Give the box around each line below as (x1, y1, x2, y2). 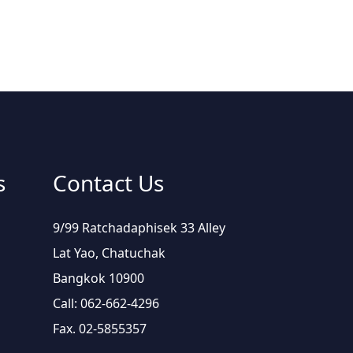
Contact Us (53, 167, 164, 198)
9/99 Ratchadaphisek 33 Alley (53, 218, 225, 236)
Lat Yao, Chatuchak (53, 243, 165, 262)
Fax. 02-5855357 (53, 319, 147, 337)
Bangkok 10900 (53, 269, 144, 287)
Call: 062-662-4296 (53, 294, 159, 312)
